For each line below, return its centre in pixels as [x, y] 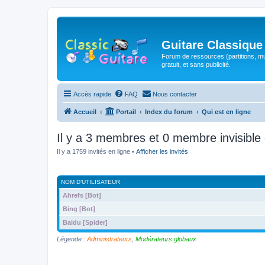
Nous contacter [175, 94]
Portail [126, 112]
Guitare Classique [212, 45]
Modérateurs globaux [166, 239]
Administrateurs [109, 239]
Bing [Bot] [79, 209]
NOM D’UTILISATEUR [91, 182]
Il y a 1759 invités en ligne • [96, 151]
